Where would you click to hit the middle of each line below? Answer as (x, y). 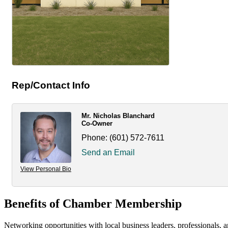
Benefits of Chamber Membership (93, 203)
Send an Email (108, 152)
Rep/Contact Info (51, 85)
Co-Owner (97, 123)
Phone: (94, 137)
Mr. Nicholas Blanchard (118, 116)
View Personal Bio (46, 169)
